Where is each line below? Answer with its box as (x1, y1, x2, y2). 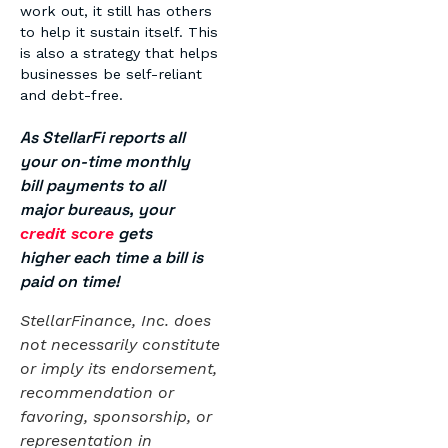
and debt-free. (20, 87, 123, 104)
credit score (20, 224, 114, 244)
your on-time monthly (20, 151, 190, 173)
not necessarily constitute (20, 334, 220, 354)
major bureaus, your (20, 199, 174, 221)
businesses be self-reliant (20, 66, 202, 83)
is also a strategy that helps (20, 45, 218, 62)
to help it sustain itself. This (20, 24, 218, 41)
